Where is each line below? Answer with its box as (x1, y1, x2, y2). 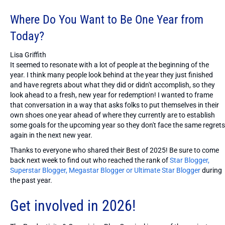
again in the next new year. (10, 131, 92, 139)
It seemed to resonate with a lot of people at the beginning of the (10, 60, 209, 69)
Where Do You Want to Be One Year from (10, 12, 203, 27)
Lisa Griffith (10, 50, 46, 59)
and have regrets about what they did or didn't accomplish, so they (10, 80, 215, 89)
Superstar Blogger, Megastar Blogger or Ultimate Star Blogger (10, 166, 200, 174)
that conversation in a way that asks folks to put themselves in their (10, 100, 219, 109)
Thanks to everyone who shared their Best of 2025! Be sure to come (10, 146, 219, 154)
